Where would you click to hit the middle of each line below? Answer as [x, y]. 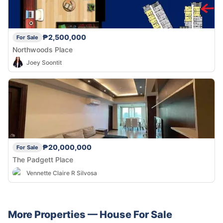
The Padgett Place [43, 160]
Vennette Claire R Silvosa [62, 173]
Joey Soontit [44, 62]
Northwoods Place [43, 49]
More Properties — [54, 215]
